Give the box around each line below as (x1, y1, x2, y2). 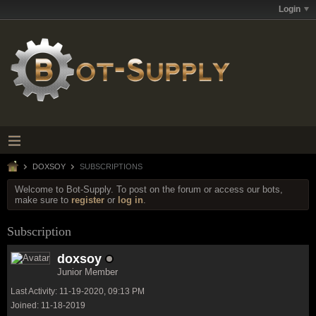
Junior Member (57, 267, 118, 277)
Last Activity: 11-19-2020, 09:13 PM (11, 286, 145, 296)
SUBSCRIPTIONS (78, 162, 142, 171)
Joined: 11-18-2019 (11, 300, 85, 310)
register (71, 195, 104, 205)
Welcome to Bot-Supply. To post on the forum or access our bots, (15, 184, 283, 195)
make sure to (15, 195, 71, 205)
